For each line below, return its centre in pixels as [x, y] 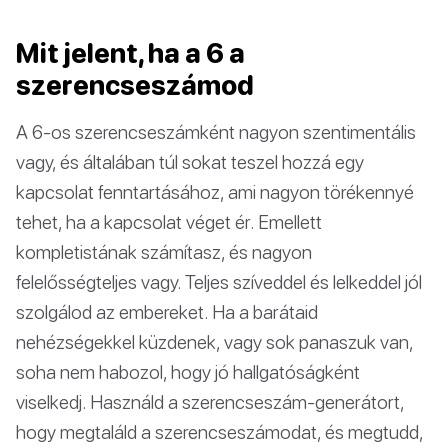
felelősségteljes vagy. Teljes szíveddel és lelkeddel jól [219, 281]
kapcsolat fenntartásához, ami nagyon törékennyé [215, 191]
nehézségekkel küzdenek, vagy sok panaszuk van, [214, 341]
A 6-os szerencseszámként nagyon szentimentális [216, 131]
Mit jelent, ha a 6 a [130, 52]
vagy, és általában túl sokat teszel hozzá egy [190, 161]
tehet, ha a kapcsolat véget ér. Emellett [169, 221]
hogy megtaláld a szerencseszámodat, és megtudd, [219, 431]
